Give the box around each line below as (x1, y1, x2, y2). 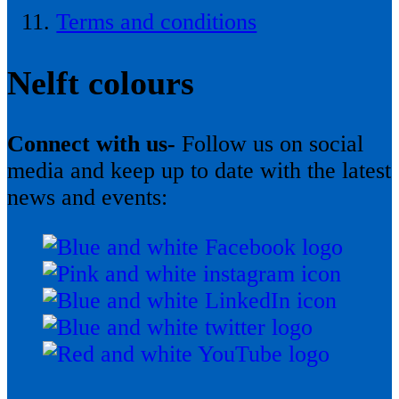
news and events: (7, 184, 174, 211)
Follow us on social (182, 131, 363, 158)
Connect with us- (7, 131, 182, 158)
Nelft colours (7, 64, 194, 102)
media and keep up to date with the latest (7, 158, 391, 184)
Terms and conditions (56, 8, 257, 35)
